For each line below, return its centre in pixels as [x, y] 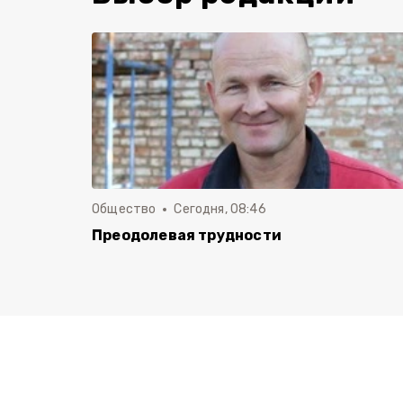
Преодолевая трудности [187, 235]
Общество [124, 209]
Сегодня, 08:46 [220, 209]
